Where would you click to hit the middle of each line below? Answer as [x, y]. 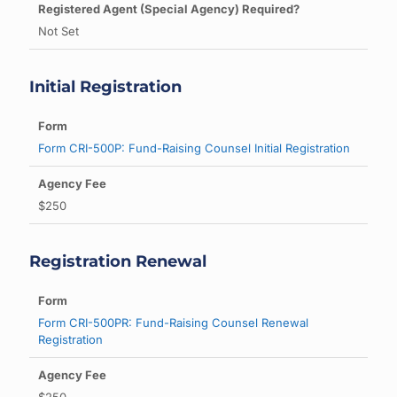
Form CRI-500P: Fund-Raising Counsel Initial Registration [194, 148]
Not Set [58, 31]
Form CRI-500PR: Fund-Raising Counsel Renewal [173, 323]
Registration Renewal [118, 261]
